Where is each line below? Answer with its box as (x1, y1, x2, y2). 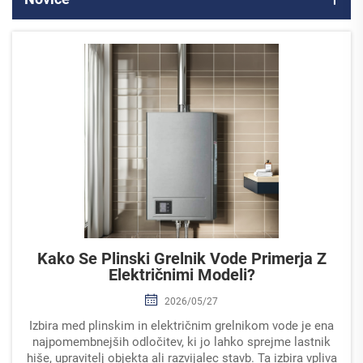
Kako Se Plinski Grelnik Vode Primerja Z (36, 248, 327, 268)
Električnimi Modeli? (108, 264, 255, 284)
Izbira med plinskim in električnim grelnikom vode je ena (29, 318, 334, 333)
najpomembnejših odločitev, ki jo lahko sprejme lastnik (32, 334, 331, 349)
